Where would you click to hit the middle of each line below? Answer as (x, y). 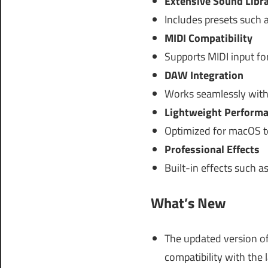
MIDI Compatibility (208, 38)
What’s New (188, 203)
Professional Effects (212, 150)
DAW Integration (204, 75)
